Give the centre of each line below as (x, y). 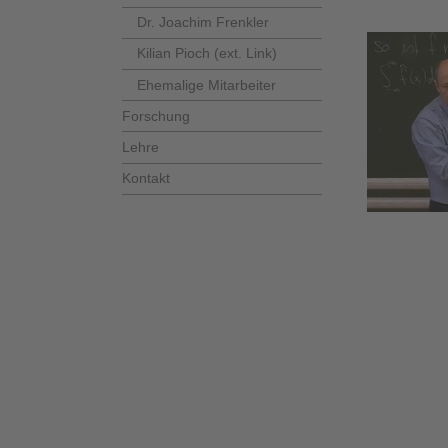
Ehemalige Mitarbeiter (206, 84)
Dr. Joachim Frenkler (203, 22)
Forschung (156, 115)
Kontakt (146, 178)
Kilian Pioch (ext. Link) (207, 53)
